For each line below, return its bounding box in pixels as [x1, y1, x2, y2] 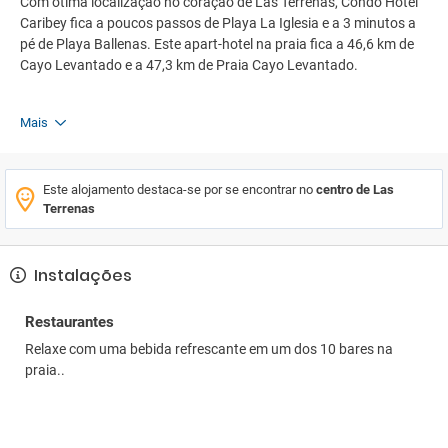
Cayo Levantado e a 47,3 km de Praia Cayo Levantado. [20, 57, 358, 73]
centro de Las [316, 182, 394, 197]
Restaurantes [25, 313, 114, 331]
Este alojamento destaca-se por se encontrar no [43, 182, 316, 197]
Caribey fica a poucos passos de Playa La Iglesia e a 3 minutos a [20, 15, 416, 31]
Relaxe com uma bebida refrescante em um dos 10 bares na [25, 341, 393, 357]
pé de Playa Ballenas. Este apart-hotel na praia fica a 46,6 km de [20, 36, 414, 52]
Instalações [30, 264, 132, 287]
